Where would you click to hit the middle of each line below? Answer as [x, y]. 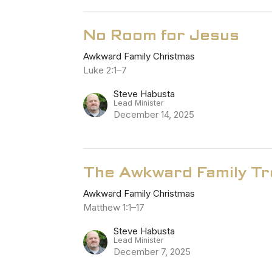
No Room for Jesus [161, 35]
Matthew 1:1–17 [114, 207]
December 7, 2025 [152, 251]
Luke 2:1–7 [105, 70]
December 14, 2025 [154, 114]
